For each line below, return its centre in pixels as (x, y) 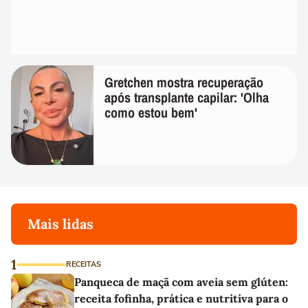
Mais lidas (60, 224)
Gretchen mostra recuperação (184, 82)
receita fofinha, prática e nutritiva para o (181, 299)
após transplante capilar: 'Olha (187, 98)
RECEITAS (84, 265)
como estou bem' (151, 113)
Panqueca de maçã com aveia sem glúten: (181, 282)
